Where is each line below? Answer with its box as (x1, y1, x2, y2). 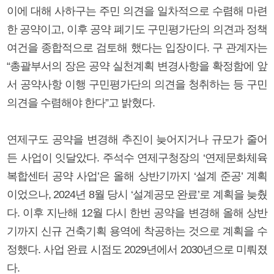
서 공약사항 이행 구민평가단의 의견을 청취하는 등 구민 (7, 78, 267, 91)
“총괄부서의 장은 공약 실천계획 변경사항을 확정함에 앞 (7, 59, 267, 72)
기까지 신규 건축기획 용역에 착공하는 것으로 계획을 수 (7, 224, 267, 237)
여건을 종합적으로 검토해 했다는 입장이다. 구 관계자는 (7, 41, 267, 54)
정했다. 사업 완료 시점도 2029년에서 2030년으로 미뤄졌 (7, 243, 267, 256)
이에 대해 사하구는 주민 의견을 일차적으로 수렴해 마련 (7, 4, 267, 17)
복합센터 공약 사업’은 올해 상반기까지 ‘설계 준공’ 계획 (7, 169, 267, 182)
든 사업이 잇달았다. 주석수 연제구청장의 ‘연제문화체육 (7, 151, 267, 164)
